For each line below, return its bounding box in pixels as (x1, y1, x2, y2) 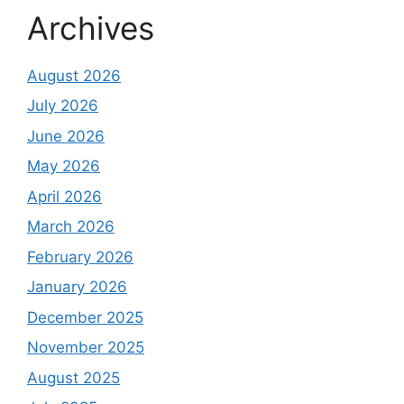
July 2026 (27, 96, 98, 115)
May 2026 (27, 157, 100, 176)
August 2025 (27, 368, 120, 387)
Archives (27, 8, 154, 47)
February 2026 (27, 247, 133, 266)
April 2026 (27, 187, 102, 206)
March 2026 (27, 217, 115, 236)
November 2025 (27, 338, 144, 357)
